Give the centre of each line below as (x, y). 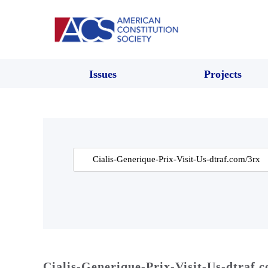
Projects (223, 74)
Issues (103, 74)
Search (85, 155)
